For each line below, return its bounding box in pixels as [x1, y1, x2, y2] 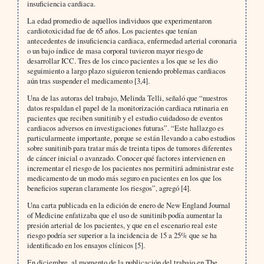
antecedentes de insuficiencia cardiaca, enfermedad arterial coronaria [27, 35, 237, 47]
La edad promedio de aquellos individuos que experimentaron [27, 15, 212, 27]
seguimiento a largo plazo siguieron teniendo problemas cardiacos [27, 65, 226, 77]
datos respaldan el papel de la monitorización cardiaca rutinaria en [27, 103, 228, 114]
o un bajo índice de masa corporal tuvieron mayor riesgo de [27, 45, 203, 57]
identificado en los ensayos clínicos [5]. [27, 240, 145, 251]
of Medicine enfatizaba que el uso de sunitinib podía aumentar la [27, 210, 222, 221]
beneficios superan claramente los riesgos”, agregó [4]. [27, 183, 191, 194]
